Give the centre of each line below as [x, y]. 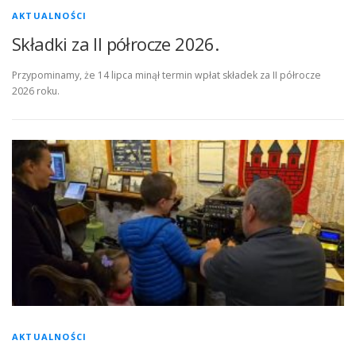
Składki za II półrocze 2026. [116, 44]
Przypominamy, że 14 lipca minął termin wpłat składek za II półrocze [166, 75]
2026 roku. [36, 91]
